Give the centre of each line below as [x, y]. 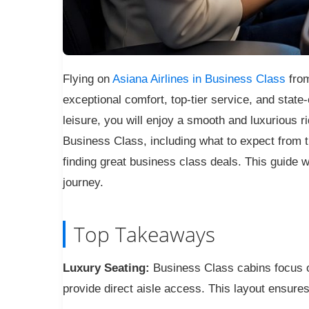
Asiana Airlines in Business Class [199, 79]
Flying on [87, 79]
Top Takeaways [144, 234]
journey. [83, 182]
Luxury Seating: [106, 268]
